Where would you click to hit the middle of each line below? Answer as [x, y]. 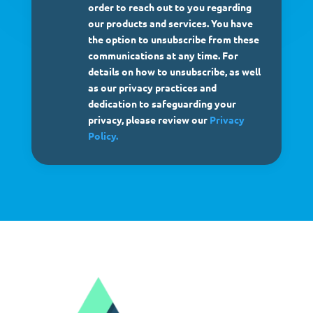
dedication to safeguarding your [162, 103]
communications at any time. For [163, 55]
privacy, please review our [148, 119]
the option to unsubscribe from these [173, 39]
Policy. [103, 135]
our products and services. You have [170, 23]
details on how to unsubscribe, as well [174, 71]
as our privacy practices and [152, 87]
